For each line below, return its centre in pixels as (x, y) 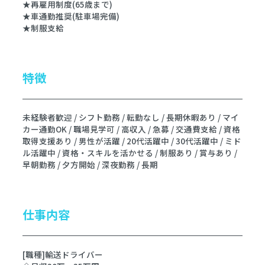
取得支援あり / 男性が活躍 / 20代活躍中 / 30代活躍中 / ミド (132, 141)
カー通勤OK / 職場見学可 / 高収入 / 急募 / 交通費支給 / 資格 (131, 129)
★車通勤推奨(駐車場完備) (71, 16)
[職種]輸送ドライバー (63, 255)
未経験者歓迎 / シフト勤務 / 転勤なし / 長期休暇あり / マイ (131, 117)
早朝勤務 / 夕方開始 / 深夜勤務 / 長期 (90, 165)
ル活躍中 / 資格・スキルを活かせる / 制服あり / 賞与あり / (130, 153)
